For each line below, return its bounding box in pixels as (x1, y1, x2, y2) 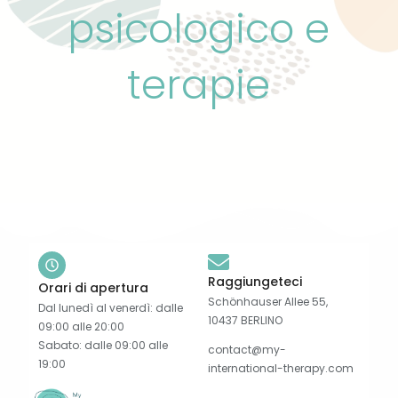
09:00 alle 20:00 (37, 318, 124, 334)
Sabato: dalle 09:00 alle (37, 337, 168, 353)
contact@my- (208, 341, 286, 357)
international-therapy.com (208, 360, 354, 376)
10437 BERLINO (208, 312, 283, 328)
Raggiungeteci (208, 272, 302, 291)
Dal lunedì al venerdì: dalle (37, 299, 183, 315)
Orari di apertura (37, 278, 148, 297)
